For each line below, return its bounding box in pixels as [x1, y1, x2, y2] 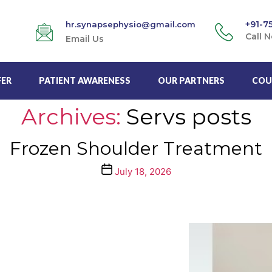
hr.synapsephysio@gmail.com [66, 19, 195, 29]
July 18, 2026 [114, 165, 171, 177]
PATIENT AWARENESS [39, 75, 131, 86]
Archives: [21, 103, 121, 130]
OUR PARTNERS [158, 75, 225, 86]
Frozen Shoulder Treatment [10, 137, 262, 160]
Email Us [66, 33, 104, 44]
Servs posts [126, 103, 251, 130]
